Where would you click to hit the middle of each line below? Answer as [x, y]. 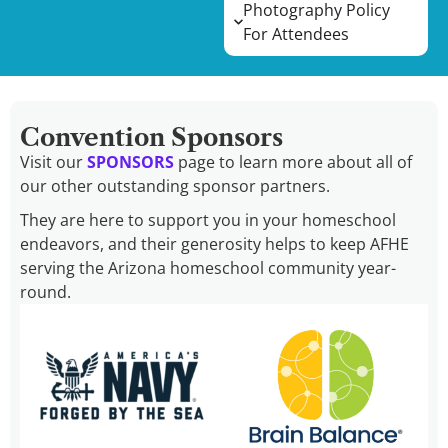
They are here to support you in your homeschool [208, 219]
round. [45, 291]
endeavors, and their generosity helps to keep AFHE [214, 243]
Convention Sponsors [151, 137]
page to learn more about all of [293, 161]
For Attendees [295, 33]
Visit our [53, 161]
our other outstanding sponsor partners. [175, 185]
